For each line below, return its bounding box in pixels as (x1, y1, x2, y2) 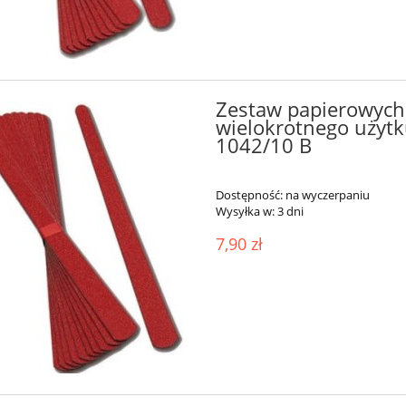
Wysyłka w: (215, 202, 275, 219)
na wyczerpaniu (285, 186, 370, 203)
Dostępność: (215, 186, 283, 203)
